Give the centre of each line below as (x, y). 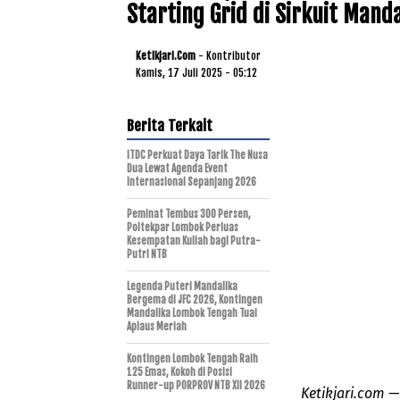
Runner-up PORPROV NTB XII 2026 (196, 385)
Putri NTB (147, 254)
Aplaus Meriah (157, 326)
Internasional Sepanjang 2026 (192, 182)
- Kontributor (229, 55)
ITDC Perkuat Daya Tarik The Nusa (197, 155)
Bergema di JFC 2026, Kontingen (195, 300)
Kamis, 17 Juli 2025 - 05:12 (196, 72)
